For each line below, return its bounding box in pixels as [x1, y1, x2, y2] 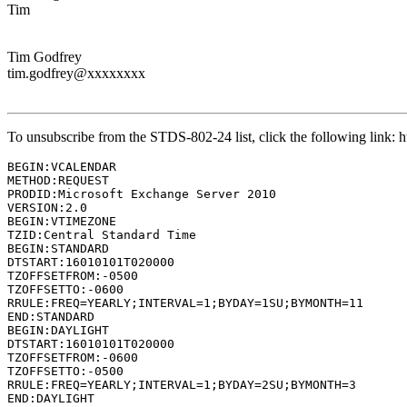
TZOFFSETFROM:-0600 [7, 350, 138, 364]
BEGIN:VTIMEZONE [7, 213, 116, 228]
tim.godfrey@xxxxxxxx [7, 65, 145, 81]
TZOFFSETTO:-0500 [7, 363, 124, 378]
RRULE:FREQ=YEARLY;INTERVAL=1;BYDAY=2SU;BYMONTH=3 [7, 377, 356, 392]
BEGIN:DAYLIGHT [7, 323, 109, 337]
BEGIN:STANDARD [7, 241, 109, 255]
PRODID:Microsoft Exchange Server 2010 [7, 186, 276, 201]
